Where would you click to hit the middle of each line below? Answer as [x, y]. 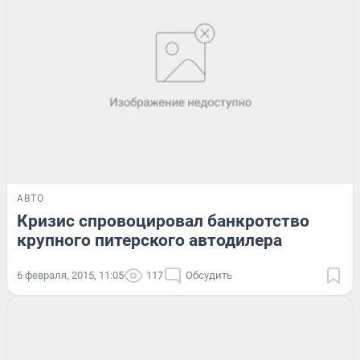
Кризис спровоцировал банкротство [163, 221]
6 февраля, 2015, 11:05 [70, 276]
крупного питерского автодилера [149, 241]
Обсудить [209, 276]
